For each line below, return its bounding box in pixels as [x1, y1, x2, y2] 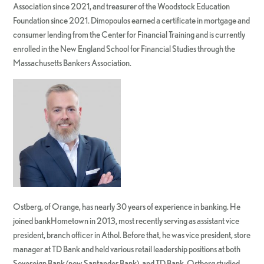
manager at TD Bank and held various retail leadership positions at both [13, 244, 241, 255]
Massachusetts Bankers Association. [13, 58, 132, 68]
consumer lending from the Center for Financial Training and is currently [13, 29, 246, 40]
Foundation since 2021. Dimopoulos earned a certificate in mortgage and [13, 15, 250, 26]
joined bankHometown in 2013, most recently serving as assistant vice [13, 216, 240, 226]
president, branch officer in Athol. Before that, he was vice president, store [13, 230, 251, 240]
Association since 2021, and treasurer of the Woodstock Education [13, 1, 230, 12]
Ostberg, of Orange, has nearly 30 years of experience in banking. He [13, 202, 241, 212]
